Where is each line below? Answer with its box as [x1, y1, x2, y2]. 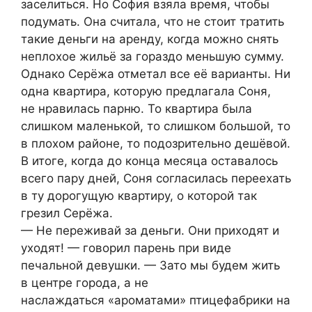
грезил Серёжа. [21, 205, 113, 220]
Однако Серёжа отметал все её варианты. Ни [21, 66, 290, 81]
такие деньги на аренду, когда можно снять [21, 31, 279, 46]
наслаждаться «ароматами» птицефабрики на [21, 292, 290, 307]
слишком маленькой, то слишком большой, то [21, 118, 290, 133]
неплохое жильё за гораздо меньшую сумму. [21, 49, 284, 63]
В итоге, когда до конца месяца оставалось [21, 153, 278, 168]
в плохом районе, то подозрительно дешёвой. [21, 136, 290, 150]
